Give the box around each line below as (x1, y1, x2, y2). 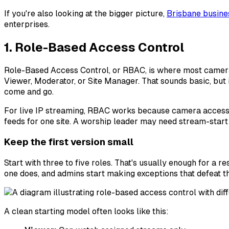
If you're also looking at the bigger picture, (4, 8, 167, 18)
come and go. (4, 86, 54, 97)
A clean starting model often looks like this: (4, 207, 169, 217)
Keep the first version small (4, 136, 133, 148)
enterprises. (4, 19, 50, 29)
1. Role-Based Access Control (4, 40, 184, 54)
